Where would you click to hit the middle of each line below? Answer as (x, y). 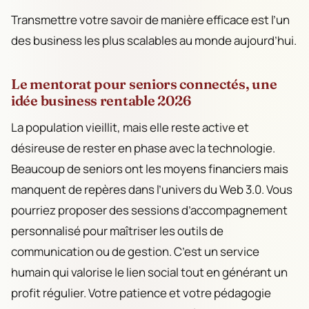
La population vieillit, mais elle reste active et (130, 127)
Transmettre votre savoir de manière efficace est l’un (150, 19)
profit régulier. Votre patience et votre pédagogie (141, 292)
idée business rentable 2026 (101, 100)
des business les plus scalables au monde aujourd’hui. (154, 40)
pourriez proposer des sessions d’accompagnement (149, 210)
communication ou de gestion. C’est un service (135, 251)
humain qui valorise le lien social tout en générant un (149, 272)
